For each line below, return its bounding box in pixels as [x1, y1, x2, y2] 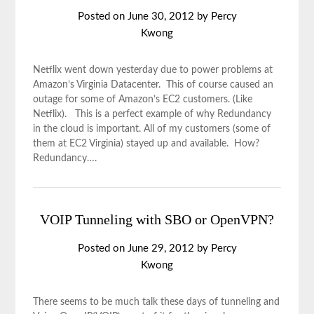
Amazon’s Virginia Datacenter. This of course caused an [33, 80, 274, 90]
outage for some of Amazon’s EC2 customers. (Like [33, 95, 253, 104]
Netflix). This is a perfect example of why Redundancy [33, 109, 272, 119]
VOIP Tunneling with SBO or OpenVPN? [40, 212, 274, 227]
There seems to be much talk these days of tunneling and [33, 297, 280, 307]
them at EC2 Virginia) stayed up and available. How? [33, 139, 263, 149]
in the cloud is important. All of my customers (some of [33, 124, 271, 134]
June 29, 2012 [127, 243, 194, 254]
